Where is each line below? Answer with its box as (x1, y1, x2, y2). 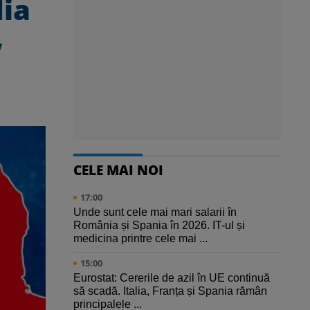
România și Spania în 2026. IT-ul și (73, 219, 245, 232)
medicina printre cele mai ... (73, 232, 208, 245)
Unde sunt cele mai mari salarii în (73, 206, 237, 219)
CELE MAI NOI (73, 161, 163, 180)
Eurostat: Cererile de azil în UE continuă (73, 272, 270, 284)
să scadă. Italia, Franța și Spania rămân (73, 285, 267, 298)
